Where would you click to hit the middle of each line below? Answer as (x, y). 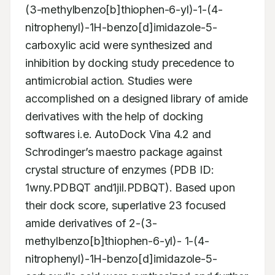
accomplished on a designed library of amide (137, 99)
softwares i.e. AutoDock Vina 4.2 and (118, 134)
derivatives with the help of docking (114, 116)
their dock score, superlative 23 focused (126, 205)
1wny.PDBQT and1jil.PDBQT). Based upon (130, 188)
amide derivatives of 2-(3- (91, 223)
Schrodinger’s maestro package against (124, 152)
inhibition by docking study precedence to (130, 63)
